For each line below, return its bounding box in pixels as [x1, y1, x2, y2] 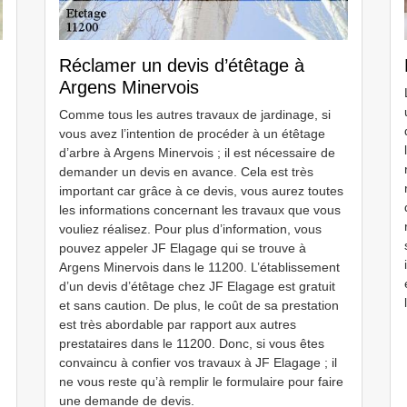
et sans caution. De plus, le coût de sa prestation [59, 298, 339, 313]
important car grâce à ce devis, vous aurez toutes [59, 184, 343, 198]
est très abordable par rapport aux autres [59, 317, 296, 332]
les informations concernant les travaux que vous [59, 203, 341, 217]
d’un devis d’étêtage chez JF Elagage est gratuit [59, 279, 335, 293]
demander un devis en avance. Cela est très [59, 164, 313, 179]
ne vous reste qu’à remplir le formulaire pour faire [59, 374, 343, 389]
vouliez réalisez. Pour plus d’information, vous [59, 222, 322, 236]
